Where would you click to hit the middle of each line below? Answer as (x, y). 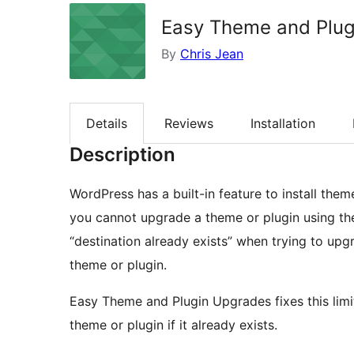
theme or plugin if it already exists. (173, 325)
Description (122, 155)
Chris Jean (212, 54)
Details (107, 124)
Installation (283, 124)
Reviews (189, 124)
